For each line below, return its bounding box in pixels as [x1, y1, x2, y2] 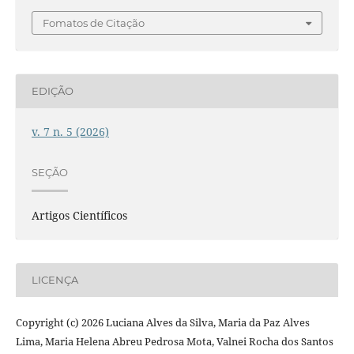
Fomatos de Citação [43, 16, 145, 29]
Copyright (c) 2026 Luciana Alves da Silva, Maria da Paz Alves [15, 314, 310, 330]
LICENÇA [31, 273, 78, 287]
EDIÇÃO [31, 85, 73, 98]
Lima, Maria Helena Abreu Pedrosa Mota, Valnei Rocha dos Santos [15, 333, 333, 348]
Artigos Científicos [31, 207, 127, 223]
